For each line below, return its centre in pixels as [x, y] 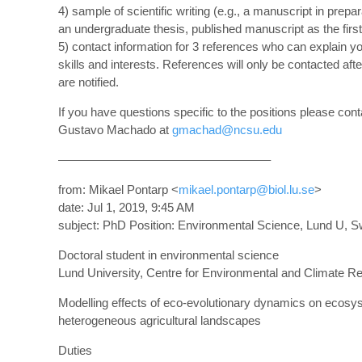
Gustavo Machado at [115, 130]
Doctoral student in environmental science [168, 255]
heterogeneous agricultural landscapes [160, 320]
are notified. [88, 82]
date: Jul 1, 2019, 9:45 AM [126, 207]
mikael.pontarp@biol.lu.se [246, 189]
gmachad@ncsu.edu [227, 130]
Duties [75, 350]
